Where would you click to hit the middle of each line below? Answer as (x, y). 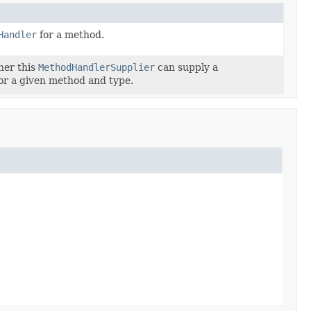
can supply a (186, 67)
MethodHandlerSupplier (96, 67)
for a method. (70, 34)
